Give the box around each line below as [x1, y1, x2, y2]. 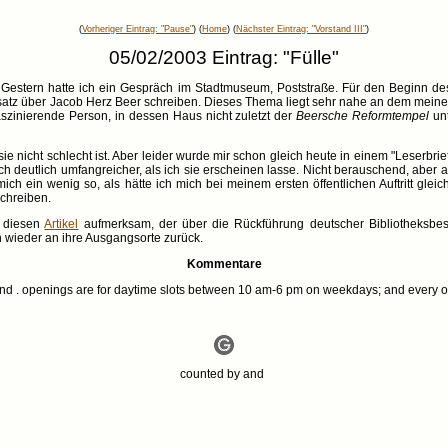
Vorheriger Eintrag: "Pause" [82, 24, 193, 34]
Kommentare [186, 257, 262, 271]
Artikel [44, 217, 79, 231]
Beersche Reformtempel [296, 109, 429, 123]
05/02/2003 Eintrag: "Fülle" [109, 46, 339, 68]
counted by [180, 367, 243, 381]
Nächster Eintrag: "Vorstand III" [236, 24, 366, 34]
